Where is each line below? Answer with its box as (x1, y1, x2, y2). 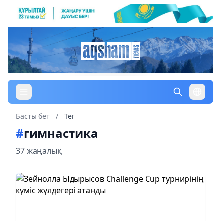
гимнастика (24, 124, 98, 141)
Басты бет (16, 111, 50, 121)
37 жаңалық (16, 145, 62, 156)
